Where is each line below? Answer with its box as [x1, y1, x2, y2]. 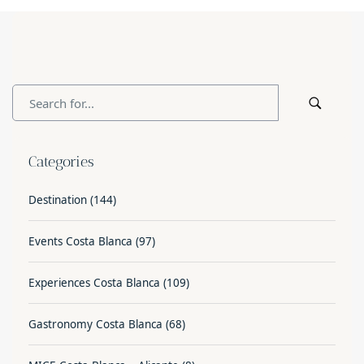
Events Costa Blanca [28, 234, 132, 249]
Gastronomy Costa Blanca [28, 317, 162, 332]
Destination [28, 193, 87, 208]
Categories [28, 153, 94, 171]
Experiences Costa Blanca [28, 275, 160, 291]
